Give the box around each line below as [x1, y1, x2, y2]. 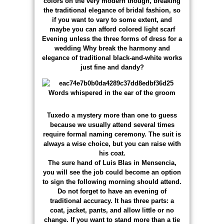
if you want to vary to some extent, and [52, 15, 172, 23]
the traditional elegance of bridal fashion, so [43, 6, 180, 14]
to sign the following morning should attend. [42, 177, 181, 185]
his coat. [98, 149, 125, 157]
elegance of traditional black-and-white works [42, 53, 182, 61]
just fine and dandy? [80, 63, 144, 71]
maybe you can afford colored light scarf [49, 25, 175, 33]
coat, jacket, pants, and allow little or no [50, 206, 174, 214]
